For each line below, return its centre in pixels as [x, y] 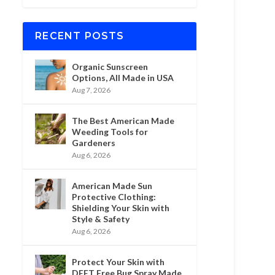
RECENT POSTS [80, 36]
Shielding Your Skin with [121, 207]
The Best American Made [123, 120]
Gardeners [94, 142]
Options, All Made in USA [123, 77]
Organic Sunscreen [110, 66]
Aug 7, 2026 [91, 90]
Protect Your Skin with [118, 261]
